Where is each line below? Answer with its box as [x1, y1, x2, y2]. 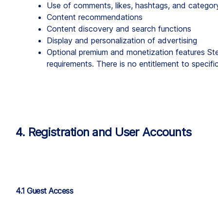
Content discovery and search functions [47, 23, 191, 34]
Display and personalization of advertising [47, 35, 197, 45]
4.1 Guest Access [16, 185, 73, 196]
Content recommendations [47, 12, 143, 22]
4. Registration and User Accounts [16, 125, 192, 139]
